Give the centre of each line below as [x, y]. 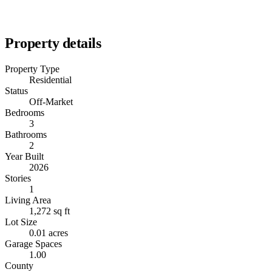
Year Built [24, 157]
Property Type [32, 69]
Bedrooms [25, 113]
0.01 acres [49, 233]
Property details [53, 43]
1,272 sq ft [49, 211]
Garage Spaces [33, 244]
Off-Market [51, 102]
